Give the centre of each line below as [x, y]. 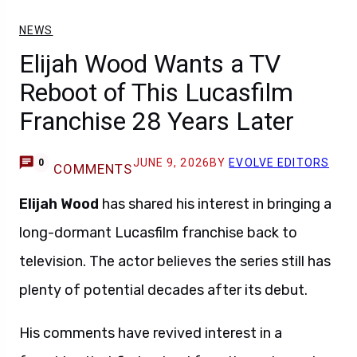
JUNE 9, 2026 [171, 163]
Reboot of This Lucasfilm [156, 92]
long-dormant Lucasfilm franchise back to [158, 233]
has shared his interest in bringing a [215, 204]
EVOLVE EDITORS [279, 163]
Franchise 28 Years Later [157, 121]
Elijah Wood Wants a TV [150, 64]
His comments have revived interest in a [151, 333]
